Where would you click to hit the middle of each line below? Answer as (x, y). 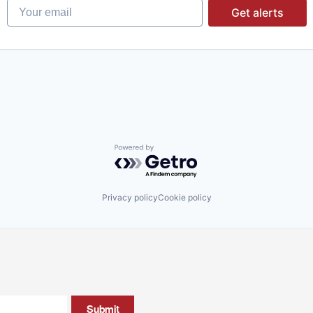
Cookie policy (184, 198)
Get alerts (257, 12)
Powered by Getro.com (175, 151)
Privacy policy (130, 198)
